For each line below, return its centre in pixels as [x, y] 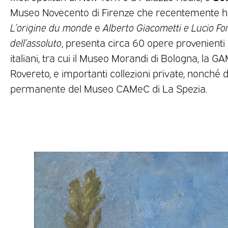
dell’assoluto [36, 42]
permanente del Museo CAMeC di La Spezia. [109, 88]
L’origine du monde [51, 27]
